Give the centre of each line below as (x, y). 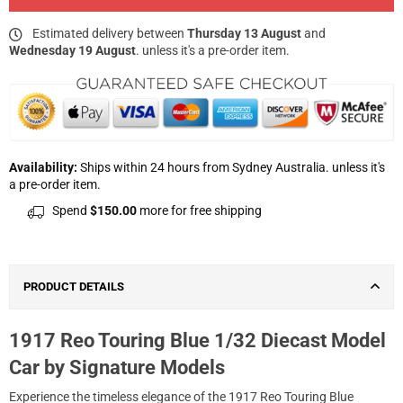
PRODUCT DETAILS (74, 287)
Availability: (43, 168)
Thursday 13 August (244, 34)
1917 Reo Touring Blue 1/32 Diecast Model (197, 341)
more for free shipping (199, 211)
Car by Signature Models (117, 368)
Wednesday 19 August (72, 51)
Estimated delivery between (108, 34)
